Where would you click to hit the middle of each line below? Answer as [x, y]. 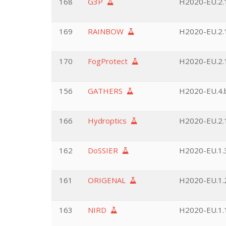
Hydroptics [109, 121]
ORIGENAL [109, 180]
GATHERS [107, 91]
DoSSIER [105, 150]
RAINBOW [108, 31]
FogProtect [110, 61]
